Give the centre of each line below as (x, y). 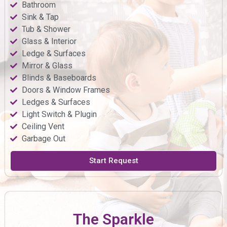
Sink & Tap (40, 17)
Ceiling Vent (43, 126)
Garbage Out (43, 138)
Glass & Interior (49, 41)
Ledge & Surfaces (53, 53)
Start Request (113, 160)
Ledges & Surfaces (56, 102)
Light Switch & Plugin (59, 114)
